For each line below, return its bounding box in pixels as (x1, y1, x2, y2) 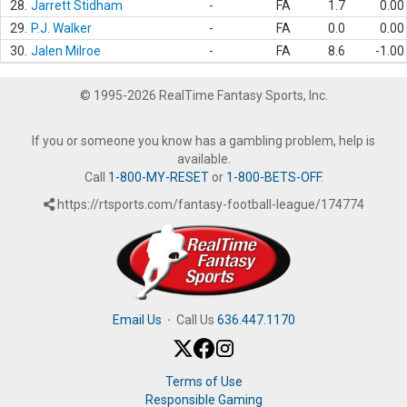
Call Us (170, 312, 217, 327)
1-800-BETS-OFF (225, 170, 321, 184)
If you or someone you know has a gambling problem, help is (32, 134, 375, 148)
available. (176, 152, 231, 166)
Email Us (112, 312, 162, 327)
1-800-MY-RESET (107, 170, 209, 184)
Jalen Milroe (31, 44, 101, 58)
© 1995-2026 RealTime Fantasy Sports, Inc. (79, 88, 328, 103)
